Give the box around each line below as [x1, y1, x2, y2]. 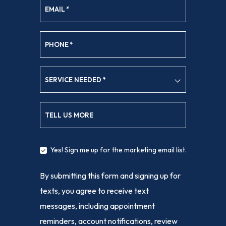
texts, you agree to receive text [40, 186, 149, 196]
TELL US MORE [45, 111, 93, 120]
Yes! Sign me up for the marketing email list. [50, 145, 187, 155]
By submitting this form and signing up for [40, 171, 181, 181]
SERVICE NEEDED [45, 76, 101, 84]
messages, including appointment [40, 201, 155, 211]
